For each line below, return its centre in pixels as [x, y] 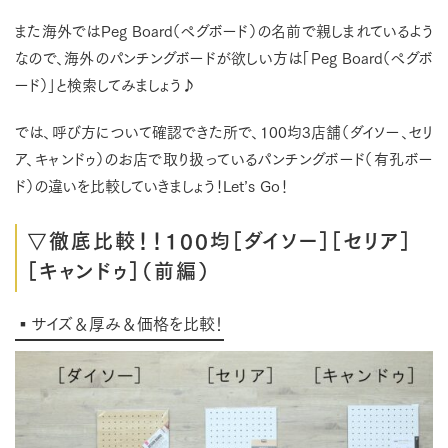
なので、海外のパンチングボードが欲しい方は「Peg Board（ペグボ [224, 57]
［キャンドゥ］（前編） [119, 269]
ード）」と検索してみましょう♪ [105, 84]
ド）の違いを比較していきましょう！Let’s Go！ [151, 185]
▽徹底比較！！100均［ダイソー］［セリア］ [219, 239]
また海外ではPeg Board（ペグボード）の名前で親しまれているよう [224, 30]
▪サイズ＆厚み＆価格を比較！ [119, 322]
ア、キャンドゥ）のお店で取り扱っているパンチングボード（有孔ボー [224, 158]
